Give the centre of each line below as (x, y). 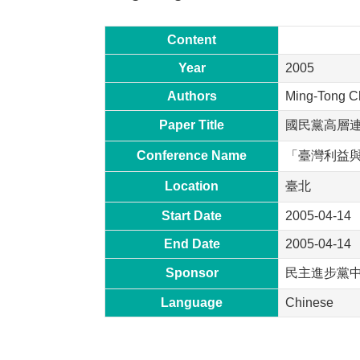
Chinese (309, 302)
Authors (192, 96)
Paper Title (192, 125)
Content (192, 39)
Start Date (192, 215)
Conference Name (192, 155)
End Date (192, 243)
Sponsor (192, 272)
